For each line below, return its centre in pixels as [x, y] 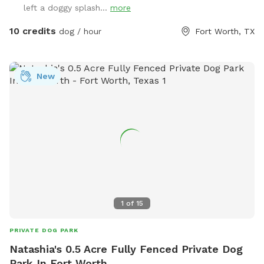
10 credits [33, 31]
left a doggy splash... [67, 8]
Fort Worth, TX [225, 32]
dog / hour [79, 32]
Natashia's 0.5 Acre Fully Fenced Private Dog [126, 249]
